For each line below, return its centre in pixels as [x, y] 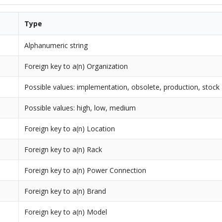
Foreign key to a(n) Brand [65, 191]
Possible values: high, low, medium [80, 108]
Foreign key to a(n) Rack [63, 150]
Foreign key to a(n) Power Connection [85, 170]
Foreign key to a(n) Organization [76, 66]
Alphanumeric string [56, 46]
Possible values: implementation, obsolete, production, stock [122, 87]
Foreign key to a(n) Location [70, 129]
